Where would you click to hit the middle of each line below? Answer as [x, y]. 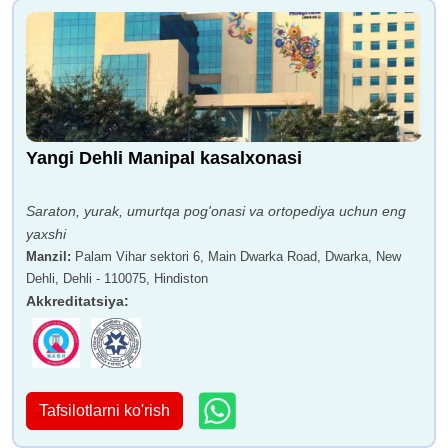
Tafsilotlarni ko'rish [104, 410]
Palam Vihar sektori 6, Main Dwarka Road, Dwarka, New [238, 257]
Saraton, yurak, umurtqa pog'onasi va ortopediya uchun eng [216, 211]
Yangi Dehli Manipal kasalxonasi [164, 158]
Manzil [46, 257]
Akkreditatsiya [75, 301]
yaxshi [46, 234]
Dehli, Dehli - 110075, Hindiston [117, 279]
